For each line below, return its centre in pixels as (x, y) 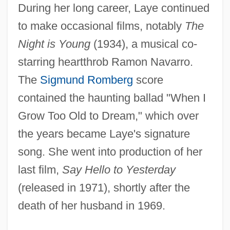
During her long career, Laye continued (113, 8)
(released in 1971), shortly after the (104, 187)
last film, (40, 169)
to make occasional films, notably (101, 26)
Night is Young (54, 44)
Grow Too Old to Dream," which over (108, 116)
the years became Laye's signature (104, 133)
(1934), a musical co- (143, 44)
